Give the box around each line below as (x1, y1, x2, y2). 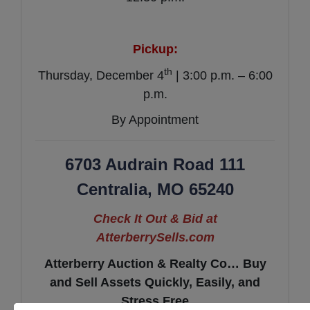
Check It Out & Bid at (93, 211, 217, 226)
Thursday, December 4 (37, 68, 164, 82)
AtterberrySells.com (95, 230, 215, 244)
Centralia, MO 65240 (76, 180, 234, 199)
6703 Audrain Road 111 (65, 155, 245, 174)
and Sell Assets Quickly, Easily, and (50, 275, 260, 289)
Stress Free (121, 293, 189, 308)
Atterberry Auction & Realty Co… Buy (44, 256, 266, 271)
